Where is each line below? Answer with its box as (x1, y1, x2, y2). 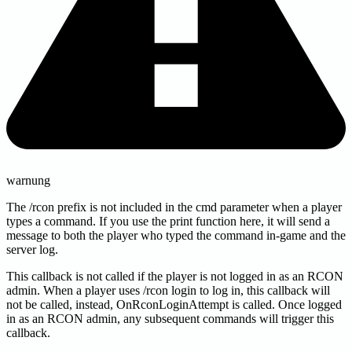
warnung (6, 174, 50, 188)
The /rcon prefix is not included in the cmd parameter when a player (6, 200, 342, 214)
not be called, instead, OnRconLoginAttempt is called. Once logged (6, 298, 342, 312)
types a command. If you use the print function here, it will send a (6, 214, 330, 229)
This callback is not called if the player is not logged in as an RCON (6, 269, 343, 284)
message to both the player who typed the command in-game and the (6, 229, 346, 243)
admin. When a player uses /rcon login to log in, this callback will (6, 284, 330, 298)
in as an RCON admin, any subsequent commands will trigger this (6, 312, 334, 326)
